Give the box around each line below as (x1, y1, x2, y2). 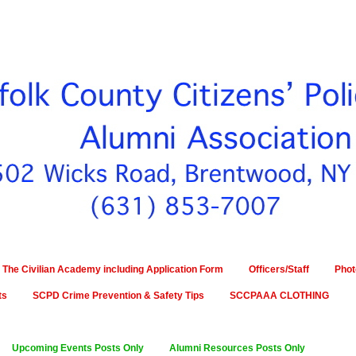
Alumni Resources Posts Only (169, 342, 305, 354)
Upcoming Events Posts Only (12, 342, 144, 354)
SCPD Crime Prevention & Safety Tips (33, 290, 204, 301)
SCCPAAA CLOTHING (230, 290, 329, 301)
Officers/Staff (249, 264, 309, 275)
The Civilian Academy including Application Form (2, 264, 223, 275)
